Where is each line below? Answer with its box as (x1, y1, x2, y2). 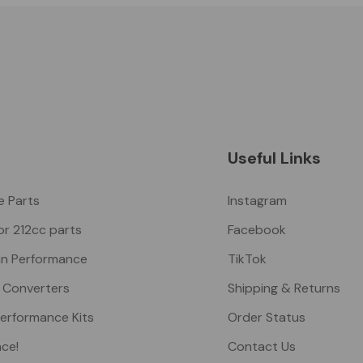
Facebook (227, 221, 286, 239)
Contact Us (227, 338, 296, 356)
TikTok (227, 250, 267, 268)
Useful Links (227, 147, 321, 169)
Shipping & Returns (227, 280, 340, 297)
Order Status (227, 309, 305, 327)
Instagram (227, 192, 287, 210)
